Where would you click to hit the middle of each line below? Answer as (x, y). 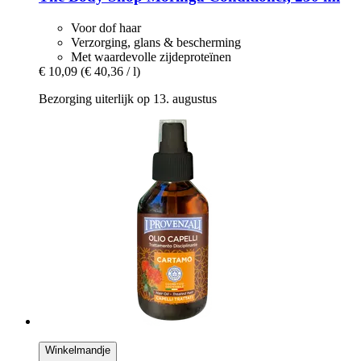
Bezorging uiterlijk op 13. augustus (128, 98)
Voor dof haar (106, 27)
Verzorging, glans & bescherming (156, 42)
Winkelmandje (78, 350)
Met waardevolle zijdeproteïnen (151, 56)
